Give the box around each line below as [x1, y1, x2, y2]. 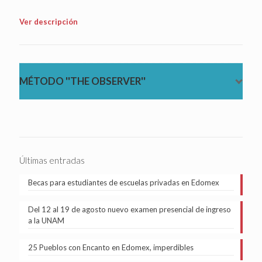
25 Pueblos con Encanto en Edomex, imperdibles [28, 242, 194, 252]
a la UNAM [28, 215, 64, 225]
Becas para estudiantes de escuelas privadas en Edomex [28, 177, 219, 187]
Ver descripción [19, 16, 80, 26]
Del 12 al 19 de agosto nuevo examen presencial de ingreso [28, 204, 231, 214]
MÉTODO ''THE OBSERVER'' [19, 74, 146, 87]
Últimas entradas [19, 154, 85, 166]
